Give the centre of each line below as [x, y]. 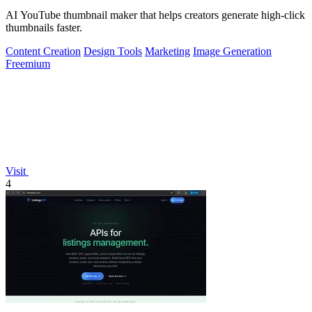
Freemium [28, 64]
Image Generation [232, 52]
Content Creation [43, 52]
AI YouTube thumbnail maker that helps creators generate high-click [155, 15]
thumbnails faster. [44, 28]
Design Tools [113, 52]
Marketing [167, 52]
